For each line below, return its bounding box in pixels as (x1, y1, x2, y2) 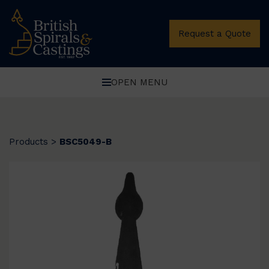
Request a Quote (178, 28, 251, 39)
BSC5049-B (59, 136, 112, 147)
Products (9, 136, 48, 147)
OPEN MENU (110, 76, 168, 88)
